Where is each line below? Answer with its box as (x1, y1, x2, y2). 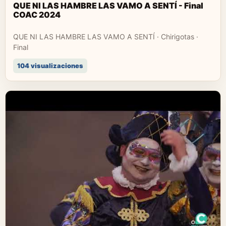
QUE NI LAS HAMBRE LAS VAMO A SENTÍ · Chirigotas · (13, 32, 198, 41)
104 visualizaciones (17, 62, 83, 70)
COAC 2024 (13, 9, 61, 20)
